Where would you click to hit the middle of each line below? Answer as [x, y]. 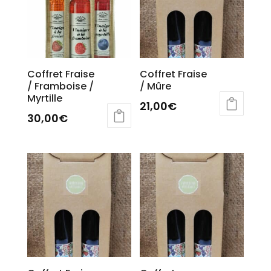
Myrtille [44, 98]
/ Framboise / [60, 86]
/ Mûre [156, 86]
